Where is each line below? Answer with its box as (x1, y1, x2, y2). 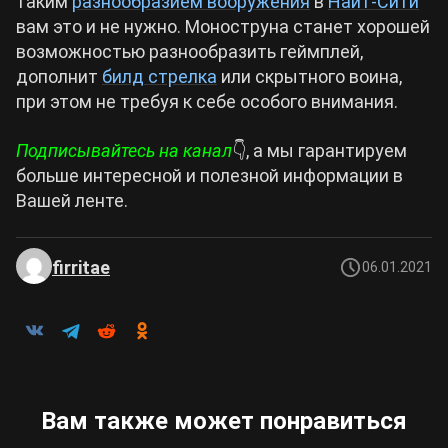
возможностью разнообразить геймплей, (16, 41, 363, 62)
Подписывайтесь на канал (16, 140, 232, 161)
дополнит (16, 66, 102, 87)
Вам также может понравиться (41, 407, 407, 435)
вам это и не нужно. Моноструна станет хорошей (16, 16, 430, 37)
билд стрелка (102, 66, 217, 87)
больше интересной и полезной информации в (16, 165, 403, 186)
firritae (52, 257, 110, 278)
